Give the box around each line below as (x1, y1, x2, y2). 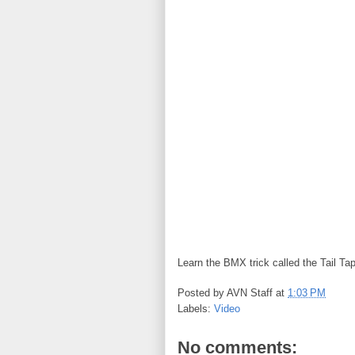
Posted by (177, 287, 227, 300)
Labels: (177, 303, 214, 315)
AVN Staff (227, 287, 273, 300)
